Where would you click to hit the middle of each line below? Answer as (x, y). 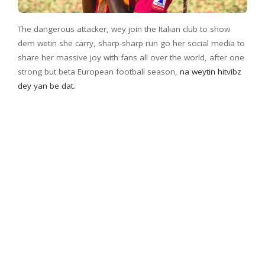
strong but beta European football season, (99, 72)
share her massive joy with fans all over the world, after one (131, 58)
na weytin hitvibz (211, 72)
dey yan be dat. (46, 86)
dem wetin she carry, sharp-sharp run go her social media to (131, 43)
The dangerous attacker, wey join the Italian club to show (124, 29)
